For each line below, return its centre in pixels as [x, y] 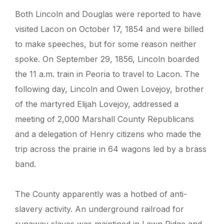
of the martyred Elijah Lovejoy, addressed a [97, 104]
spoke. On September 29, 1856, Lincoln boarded [107, 59]
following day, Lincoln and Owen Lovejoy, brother [109, 89]
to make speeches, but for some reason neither [106, 44]
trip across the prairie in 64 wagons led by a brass [111, 149]
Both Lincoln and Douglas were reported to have [108, 14]
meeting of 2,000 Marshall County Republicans [104, 119]
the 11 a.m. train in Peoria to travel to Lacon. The [107, 74]
